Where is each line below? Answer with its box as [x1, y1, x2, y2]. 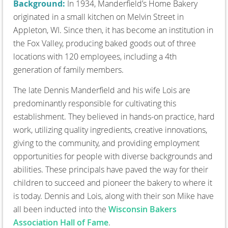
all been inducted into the [13, 203, 108, 215]
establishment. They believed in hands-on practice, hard [13, 110, 215, 122]
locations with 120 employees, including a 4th [13, 50, 177, 62]
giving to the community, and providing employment [13, 137, 199, 149]
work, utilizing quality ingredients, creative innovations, [13, 124, 207, 135]
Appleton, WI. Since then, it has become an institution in [13, 24, 213, 36]
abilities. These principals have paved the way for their [13, 163, 208, 175]
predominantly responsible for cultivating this [13, 97, 176, 109]
